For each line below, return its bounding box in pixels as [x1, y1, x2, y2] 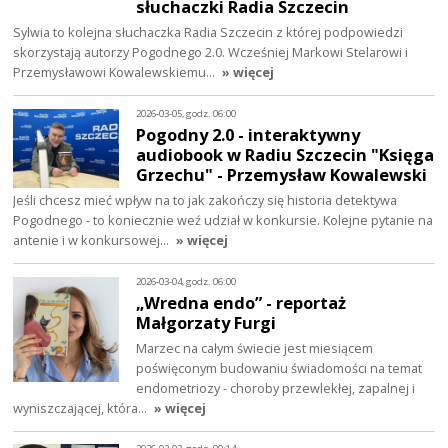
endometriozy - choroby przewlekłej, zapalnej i [136, 379, 416, 398]
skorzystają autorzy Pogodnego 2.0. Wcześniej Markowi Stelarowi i [13, 43, 409, 62]
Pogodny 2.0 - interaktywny [136, 123, 361, 147]
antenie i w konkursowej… [13, 231, 173, 250]
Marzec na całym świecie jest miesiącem [136, 339, 374, 358]
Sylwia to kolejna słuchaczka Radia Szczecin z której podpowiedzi [13, 23, 404, 42]
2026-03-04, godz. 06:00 [136, 274, 237, 288]
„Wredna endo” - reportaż [136, 291, 347, 315]
